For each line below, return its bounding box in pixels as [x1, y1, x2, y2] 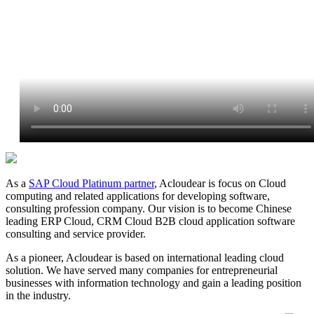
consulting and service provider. [6, 227, 146, 240]
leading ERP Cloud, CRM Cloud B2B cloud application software [6, 214, 295, 227]
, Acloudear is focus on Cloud [154, 177, 286, 189]
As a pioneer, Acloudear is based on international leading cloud [6, 251, 284, 264]
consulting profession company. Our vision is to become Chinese [6, 202, 292, 214]
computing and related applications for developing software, [6, 189, 270, 202]
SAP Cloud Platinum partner [29, 177, 154, 189]
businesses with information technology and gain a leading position [6, 276, 301, 289]
